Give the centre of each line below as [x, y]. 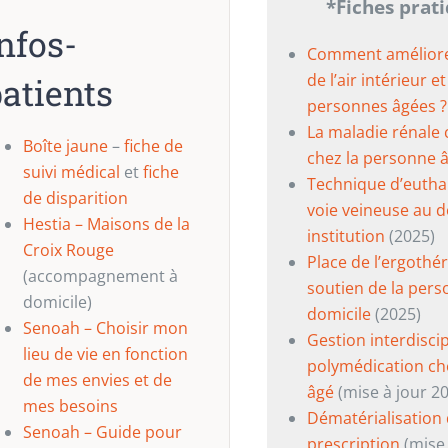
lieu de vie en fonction [105, 354]
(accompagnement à [100, 276]
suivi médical [71, 172]
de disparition [75, 198]
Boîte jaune [65, 146]
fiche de [153, 146]
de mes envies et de [97, 380]
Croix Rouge [68, 250]
